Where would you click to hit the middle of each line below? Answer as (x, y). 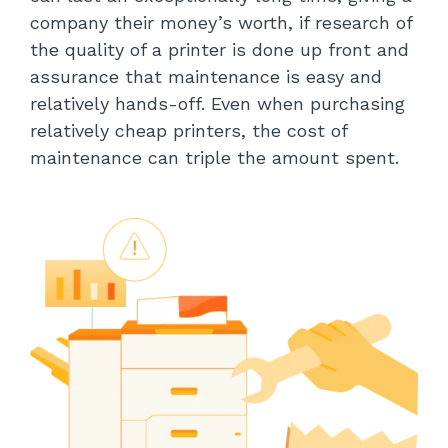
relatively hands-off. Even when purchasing (217, 103)
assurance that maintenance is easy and (206, 76)
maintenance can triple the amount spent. (214, 157)
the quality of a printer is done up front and (219, 49)
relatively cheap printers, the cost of (188, 130)
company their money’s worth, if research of (221, 22)
